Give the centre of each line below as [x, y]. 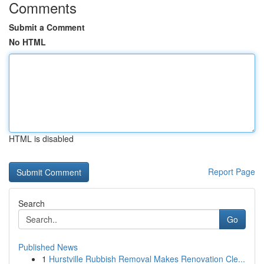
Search [32, 203]
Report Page [232, 171]
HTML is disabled [41, 138]
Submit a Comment [47, 27]
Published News [48, 247]
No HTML [27, 42]
